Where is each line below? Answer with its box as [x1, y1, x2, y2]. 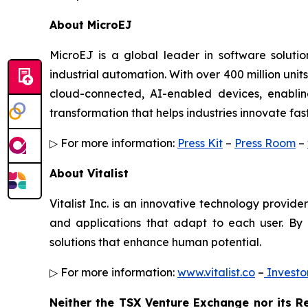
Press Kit [177, 135, 223, 150]
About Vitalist [49, 166, 129, 180]
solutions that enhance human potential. [49, 234, 261, 249]
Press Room [234, 135, 296, 150]
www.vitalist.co [177, 265, 255, 279]
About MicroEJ [49, 17, 132, 32]
